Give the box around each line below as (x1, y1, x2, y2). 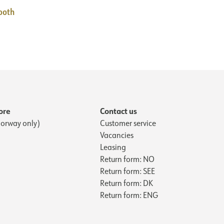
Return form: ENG (100, 189, 158, 200)
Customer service (100, 117, 156, 128)
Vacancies (100, 129, 133, 140)
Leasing (100, 141, 126, 152)
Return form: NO (100, 153, 154, 164)
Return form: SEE (100, 165, 155, 176)
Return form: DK (100, 177, 153, 188)
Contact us (100, 105, 137, 116)
